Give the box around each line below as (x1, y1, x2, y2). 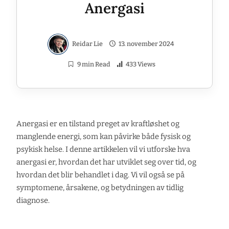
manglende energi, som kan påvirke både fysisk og (16, 131, 191, 141)
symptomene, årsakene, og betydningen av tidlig (16, 182, 184, 192)
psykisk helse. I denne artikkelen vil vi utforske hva (16, 144, 190, 154)
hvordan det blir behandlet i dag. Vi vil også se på (16, 170, 185, 179)
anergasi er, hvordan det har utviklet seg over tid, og (16, 157, 196, 167)
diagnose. (16, 195, 50, 205)
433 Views (126, 60, 156, 68)
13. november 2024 (118, 40, 174, 48)
